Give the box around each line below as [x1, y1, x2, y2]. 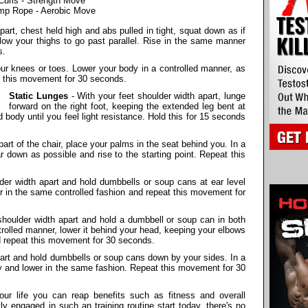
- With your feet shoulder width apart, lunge [67, 90, 246, 101]
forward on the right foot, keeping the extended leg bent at [9, 100, 245, 111]
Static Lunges [9, 90, 68, 101]
